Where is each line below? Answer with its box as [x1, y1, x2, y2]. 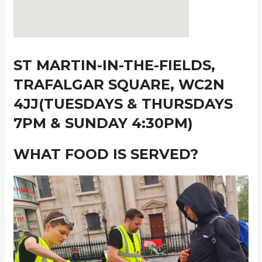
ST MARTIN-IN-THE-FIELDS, [13, 57, 216, 74]
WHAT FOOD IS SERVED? [13, 146, 199, 163]
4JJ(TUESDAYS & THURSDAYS [13, 95, 233, 113]
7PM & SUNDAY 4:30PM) [13, 115, 194, 132]
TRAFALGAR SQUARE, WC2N [13, 76, 225, 94]
